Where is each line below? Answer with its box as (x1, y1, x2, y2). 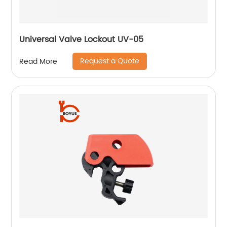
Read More (19, 55, 58, 67)
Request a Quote (80, 55, 140, 67)
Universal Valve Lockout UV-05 (19, 33, 144, 47)
